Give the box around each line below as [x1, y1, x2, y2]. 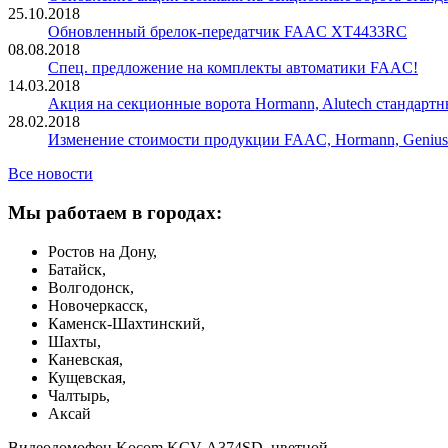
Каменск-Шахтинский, [48, 314, 205, 332]
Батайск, [48, 260, 106, 278]
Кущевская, [48, 368, 126, 386]
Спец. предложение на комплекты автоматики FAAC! [48, 59, 418, 77]
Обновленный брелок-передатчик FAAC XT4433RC [48, 23, 407, 41]
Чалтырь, [48, 386, 110, 404]
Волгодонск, [48, 278, 134, 296]
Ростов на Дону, [48, 242, 157, 260]
